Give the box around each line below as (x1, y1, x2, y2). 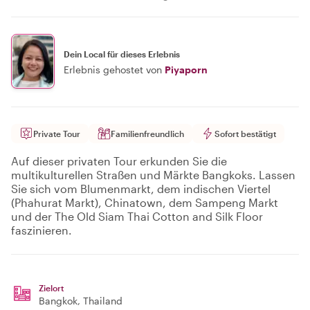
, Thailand (77, 295, 122, 307)
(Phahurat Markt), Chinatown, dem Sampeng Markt (11, 196, 278, 209)
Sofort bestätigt (215, 129, 276, 138)
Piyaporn (165, 63, 208, 75)
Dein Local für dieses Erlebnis (64, 48, 180, 59)
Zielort (39, 283, 64, 293)
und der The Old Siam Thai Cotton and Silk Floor (11, 210, 263, 223)
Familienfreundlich (111, 129, 184, 138)
